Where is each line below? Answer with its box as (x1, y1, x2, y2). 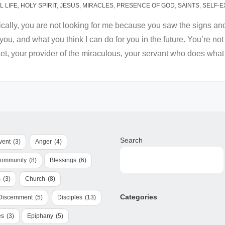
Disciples (57, 194, 82, 201)
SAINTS (178, 2, 199, 9)
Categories (120, 193, 157, 201)
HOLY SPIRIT (21, 2, 57, 9)
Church (25, 175, 45, 182)
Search (120, 136, 143, 144)
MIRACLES (82, 2, 114, 9)
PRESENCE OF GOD (117, 2, 175, 9)
